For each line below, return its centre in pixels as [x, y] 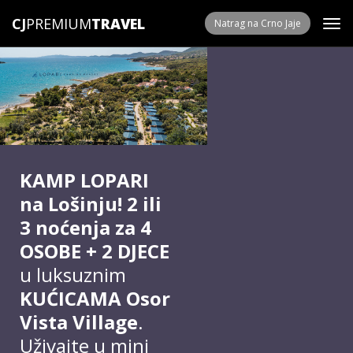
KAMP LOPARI [84, 180]
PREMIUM [59, 24]
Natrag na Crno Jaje [258, 23]
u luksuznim [73, 275]
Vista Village [79, 322]
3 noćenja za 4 [85, 227]
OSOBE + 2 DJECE [95, 251]
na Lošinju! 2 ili [91, 204]
